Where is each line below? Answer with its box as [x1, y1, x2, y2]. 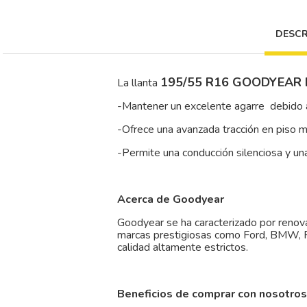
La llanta [117, 75, 160, 91]
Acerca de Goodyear [117, 192, 224, 208]
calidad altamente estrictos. [117, 240, 254, 256]
